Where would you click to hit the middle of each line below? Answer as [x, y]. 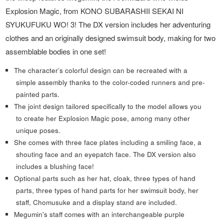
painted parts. [38, 94]
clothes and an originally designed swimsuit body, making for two [111, 38]
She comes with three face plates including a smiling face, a [108, 142]
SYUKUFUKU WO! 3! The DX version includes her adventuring [108, 24]
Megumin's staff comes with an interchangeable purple [99, 214]
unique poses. [38, 130]
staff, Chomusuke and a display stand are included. [97, 202]
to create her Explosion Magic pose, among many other [103, 118]
